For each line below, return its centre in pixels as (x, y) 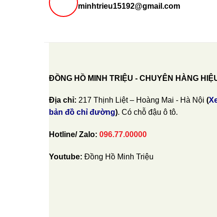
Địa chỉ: (62, 100)
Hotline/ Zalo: (74, 135)
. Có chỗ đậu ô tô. (147, 112)
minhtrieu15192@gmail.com (129, 6)
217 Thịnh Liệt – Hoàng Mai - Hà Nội (141, 100)
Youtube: (66, 157)
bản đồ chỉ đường (82, 112)
